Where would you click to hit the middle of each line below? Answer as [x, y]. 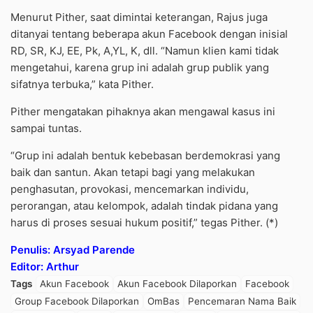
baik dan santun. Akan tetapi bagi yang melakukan [133, 173]
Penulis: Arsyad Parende [73, 250]
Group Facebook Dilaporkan [77, 301]
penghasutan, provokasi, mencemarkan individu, [130, 189]
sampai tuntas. [46, 129]
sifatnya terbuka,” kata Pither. [82, 85]
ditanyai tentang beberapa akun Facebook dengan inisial [149, 34]
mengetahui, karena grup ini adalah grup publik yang [140, 68]
